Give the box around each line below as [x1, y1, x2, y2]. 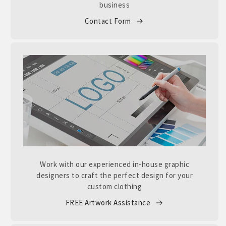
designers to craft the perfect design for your [36, 171, 193, 181]
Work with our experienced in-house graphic [40, 159, 189, 169]
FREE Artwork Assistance [65, 198, 150, 208]
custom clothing [87, 182, 142, 192]
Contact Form [84, 16, 131, 26]
